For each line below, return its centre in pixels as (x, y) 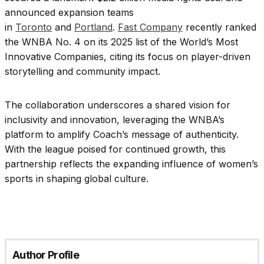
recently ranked (220, 27)
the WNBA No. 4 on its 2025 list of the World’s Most (121, 42)
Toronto (34, 27)
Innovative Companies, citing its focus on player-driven (128, 56)
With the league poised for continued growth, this (115, 149)
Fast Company (150, 27)
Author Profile (46, 255)
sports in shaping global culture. (77, 178)
